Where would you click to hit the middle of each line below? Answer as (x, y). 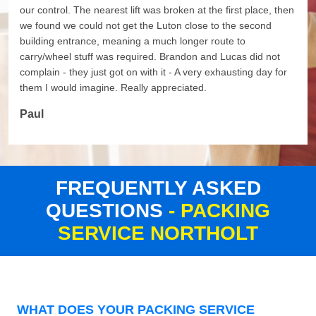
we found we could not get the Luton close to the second (146, 26)
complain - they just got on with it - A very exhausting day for (153, 72)
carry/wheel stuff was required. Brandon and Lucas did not (150, 57)
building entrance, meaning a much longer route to (133, 41)
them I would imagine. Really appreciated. (113, 88)
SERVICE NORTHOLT (158, 233)
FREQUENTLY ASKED (158, 188)
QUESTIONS (107, 211)
